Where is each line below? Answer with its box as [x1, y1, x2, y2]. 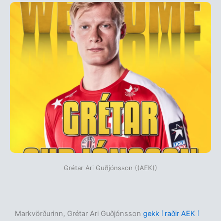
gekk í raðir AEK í [143, 209, 199, 219]
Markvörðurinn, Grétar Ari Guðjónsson [15, 209, 143, 219]
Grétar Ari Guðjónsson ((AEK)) [64, 164, 157, 172]
